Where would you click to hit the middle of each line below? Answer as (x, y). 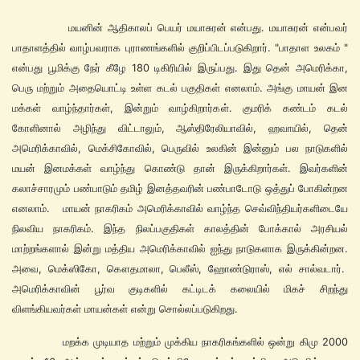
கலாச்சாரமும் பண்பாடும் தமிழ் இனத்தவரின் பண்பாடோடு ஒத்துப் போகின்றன (180, 188)
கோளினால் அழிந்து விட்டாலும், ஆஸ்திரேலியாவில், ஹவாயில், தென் (180, 128)
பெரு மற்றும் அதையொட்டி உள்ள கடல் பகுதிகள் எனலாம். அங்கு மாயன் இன (180, 88)
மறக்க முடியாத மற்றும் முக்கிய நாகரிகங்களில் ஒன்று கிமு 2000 (180, 342)
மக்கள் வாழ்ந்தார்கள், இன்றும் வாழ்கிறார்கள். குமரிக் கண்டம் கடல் (180, 108)
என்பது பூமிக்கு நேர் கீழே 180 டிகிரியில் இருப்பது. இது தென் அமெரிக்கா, (180, 67)
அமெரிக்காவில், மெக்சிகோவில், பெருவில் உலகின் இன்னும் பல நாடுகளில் (180, 148)
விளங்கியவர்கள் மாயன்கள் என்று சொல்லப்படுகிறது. (125, 309)
